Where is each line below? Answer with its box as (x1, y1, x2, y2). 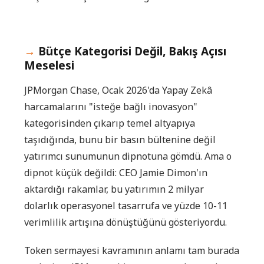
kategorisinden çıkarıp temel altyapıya (24, 116, 195, 130)
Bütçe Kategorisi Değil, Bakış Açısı (38, 43, 226, 59)
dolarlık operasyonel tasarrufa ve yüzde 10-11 (24, 199, 227, 212)
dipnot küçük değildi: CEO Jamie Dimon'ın (24, 166, 207, 179)
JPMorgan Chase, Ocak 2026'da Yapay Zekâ (24, 83, 212, 97)
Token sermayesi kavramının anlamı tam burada (24, 243, 239, 257)
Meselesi (24, 57, 74, 73)
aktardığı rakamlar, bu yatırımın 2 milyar (24, 182, 204, 196)
